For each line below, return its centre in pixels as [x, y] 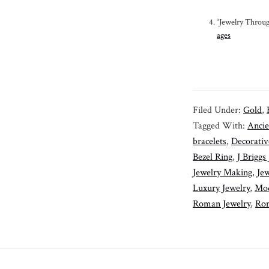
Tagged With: [220, 125]
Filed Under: [218, 110]
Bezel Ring [213, 157]
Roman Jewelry [222, 204]
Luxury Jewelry [221, 188]
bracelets [210, 141]
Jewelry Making [222, 172]
